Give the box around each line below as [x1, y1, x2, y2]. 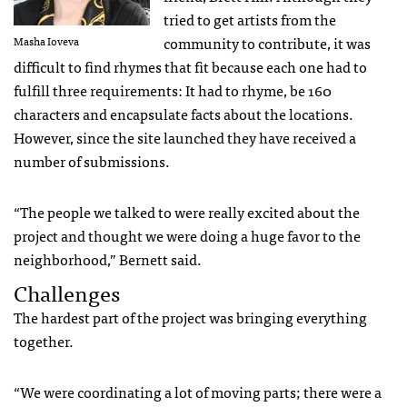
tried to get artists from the [164, 6, 336, 31]
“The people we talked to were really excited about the [14, 199, 360, 223]
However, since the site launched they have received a [14, 124, 356, 149]
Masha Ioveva [14, 31, 79, 50]
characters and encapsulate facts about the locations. [14, 101, 353, 125]
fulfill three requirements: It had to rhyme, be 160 [14, 77, 332, 102]
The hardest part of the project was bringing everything [14, 304, 367, 329]
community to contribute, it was [164, 30, 371, 55]
